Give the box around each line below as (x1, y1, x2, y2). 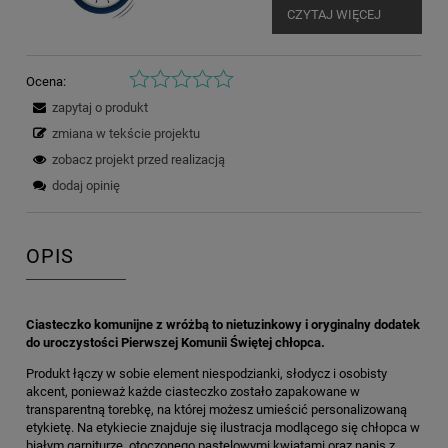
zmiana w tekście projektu (52, 125, 200, 141)
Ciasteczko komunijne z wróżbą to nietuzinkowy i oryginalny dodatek (26, 317, 420, 333)
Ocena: (26, 73, 66, 89)
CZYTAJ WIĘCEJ (287, 6, 381, 22)
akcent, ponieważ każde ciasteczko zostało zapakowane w (26, 384, 360, 400)
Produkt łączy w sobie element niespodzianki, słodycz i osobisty (26, 366, 387, 382)
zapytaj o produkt (52, 99, 148, 115)
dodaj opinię (52, 177, 120, 193)
